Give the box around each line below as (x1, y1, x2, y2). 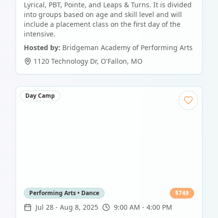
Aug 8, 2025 (60, 202, 98, 212)
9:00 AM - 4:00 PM (114, 202, 172, 212)
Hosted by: (24, 43, 60, 53)
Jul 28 (36, 202, 54, 212)
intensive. (24, 29, 55, 39)
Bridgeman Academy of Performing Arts (62, 43, 193, 53)
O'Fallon (101, 56, 127, 66)
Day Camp (25, 91, 55, 100)
